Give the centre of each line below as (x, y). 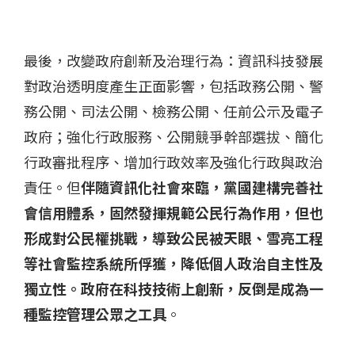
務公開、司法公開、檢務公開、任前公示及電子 (174, 111)
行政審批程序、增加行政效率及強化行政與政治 (174, 161)
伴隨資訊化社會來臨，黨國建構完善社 (202, 187)
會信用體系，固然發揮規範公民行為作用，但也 (174, 212)
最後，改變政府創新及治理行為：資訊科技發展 (174, 60)
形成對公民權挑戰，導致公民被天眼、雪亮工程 (174, 237)
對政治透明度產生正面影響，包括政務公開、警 (174, 85)
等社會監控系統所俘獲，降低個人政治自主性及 (174, 263)
